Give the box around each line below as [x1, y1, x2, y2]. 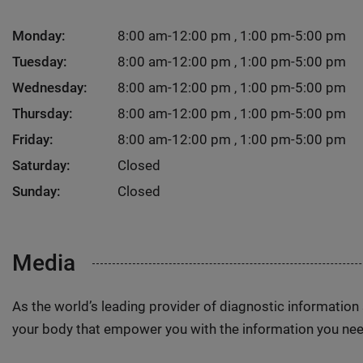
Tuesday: [12, 53, 67, 70]
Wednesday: [12, 79, 88, 96]
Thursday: [12, 105, 73, 122]
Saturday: [12, 157, 70, 173]
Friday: [12, 131, 53, 147]
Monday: [12, 28, 66, 44]
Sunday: [12, 183, 61, 199]
